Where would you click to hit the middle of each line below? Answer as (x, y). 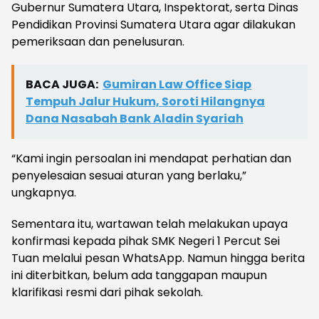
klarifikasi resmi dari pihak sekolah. (107, 292)
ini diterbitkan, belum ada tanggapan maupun (139, 275)
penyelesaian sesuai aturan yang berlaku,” (129, 175)
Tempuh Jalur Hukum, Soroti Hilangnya (145, 101)
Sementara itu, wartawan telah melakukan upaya (150, 224)
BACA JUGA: (62, 84)
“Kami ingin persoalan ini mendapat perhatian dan (151, 158)
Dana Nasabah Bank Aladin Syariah (135, 118)
